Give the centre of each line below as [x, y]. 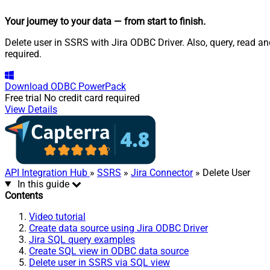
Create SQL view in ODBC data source [109, 251]
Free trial [23, 98]
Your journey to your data [58, 21]
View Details [31, 109]
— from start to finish [159, 21]
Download [27, 86]
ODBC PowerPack [88, 86]
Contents [24, 195]
